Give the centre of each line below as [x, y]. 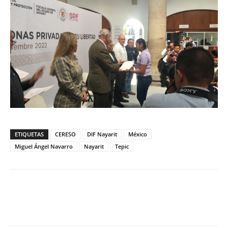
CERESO [65, 134]
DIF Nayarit [102, 134]
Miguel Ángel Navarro [44, 146]
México [138, 134]
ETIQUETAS [29, 134]
